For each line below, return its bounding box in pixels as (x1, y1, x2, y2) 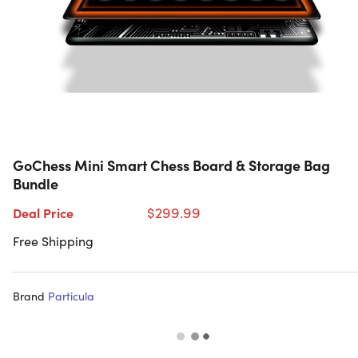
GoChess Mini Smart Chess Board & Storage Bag (13, 155, 330, 176)
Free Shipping (13, 232, 93, 250)
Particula (48, 288, 94, 304)
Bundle (13, 173, 58, 194)
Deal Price (13, 204, 74, 222)
